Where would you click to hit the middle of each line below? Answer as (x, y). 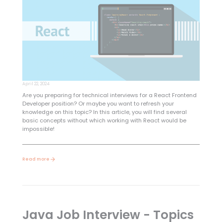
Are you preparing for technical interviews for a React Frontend (109, 95)
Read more (36, 159)
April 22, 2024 (36, 83)
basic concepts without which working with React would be (104, 120)
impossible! (38, 129)
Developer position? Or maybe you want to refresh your (98, 103)
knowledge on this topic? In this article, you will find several (104, 112)
